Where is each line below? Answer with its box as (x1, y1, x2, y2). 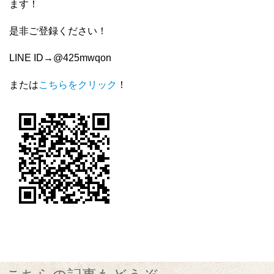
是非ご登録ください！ (9, 25, 107, 36)
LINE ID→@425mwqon (9, 52, 111, 63)
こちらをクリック (39, 79, 117, 90)
